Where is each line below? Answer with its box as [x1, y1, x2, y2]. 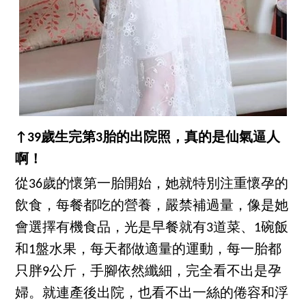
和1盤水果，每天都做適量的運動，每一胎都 [15, 242, 282, 257]
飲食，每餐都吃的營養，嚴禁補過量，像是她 [15, 199, 289, 213]
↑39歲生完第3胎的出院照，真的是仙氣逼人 [15, 130, 281, 145]
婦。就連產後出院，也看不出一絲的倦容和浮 [15, 286, 289, 301]
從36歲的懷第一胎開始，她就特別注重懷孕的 [15, 177, 289, 191]
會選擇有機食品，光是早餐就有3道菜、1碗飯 [15, 221, 289, 235]
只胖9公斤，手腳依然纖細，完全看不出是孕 [15, 264, 282, 279]
